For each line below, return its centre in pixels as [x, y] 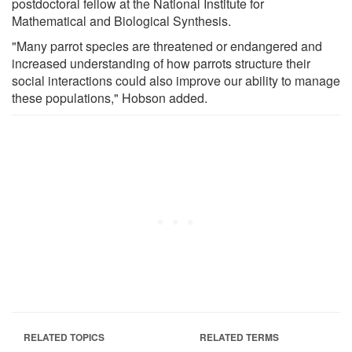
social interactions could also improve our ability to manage [176, 80]
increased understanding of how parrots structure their [161, 63]
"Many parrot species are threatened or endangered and [167, 46]
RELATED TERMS [239, 337]
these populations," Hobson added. [110, 97]
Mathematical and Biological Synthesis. [121, 20]
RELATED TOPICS [64, 337]
